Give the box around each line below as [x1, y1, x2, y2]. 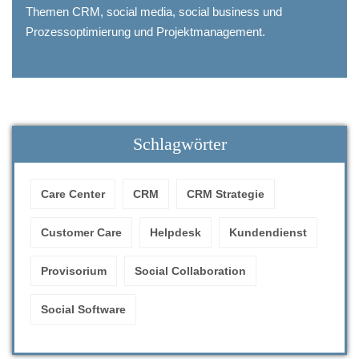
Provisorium [41, 264, 107, 277]
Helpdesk [150, 226, 201, 239]
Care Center [41, 188, 105, 200]
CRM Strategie [187, 188, 264, 200]
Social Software [41, 303, 126, 316]
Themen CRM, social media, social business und [26, 5, 282, 18]
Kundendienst [229, 226, 307, 239]
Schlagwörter [132, 134, 227, 154]
